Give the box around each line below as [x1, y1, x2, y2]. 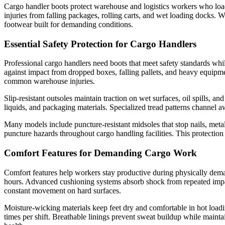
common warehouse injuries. [4, 77, 95, 86]
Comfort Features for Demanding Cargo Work [4, 148, 197, 159]
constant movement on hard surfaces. [4, 186, 121, 195]
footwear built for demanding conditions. [4, 20, 133, 29]
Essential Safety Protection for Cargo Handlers [4, 38, 196, 49]
